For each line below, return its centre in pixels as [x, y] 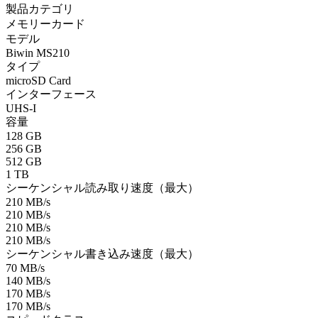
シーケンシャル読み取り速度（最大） [102, 187]
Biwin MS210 [38, 53]
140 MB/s [28, 280]
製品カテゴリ [40, 9]
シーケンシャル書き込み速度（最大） [102, 253]
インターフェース [51, 94]
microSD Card [38, 80]
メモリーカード [45, 23]
